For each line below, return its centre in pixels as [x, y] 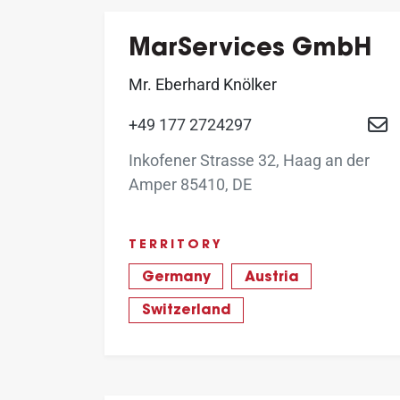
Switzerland [186, 311]
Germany [176, 277]
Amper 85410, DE [190, 185]
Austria [271, 277]
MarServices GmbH [250, 49]
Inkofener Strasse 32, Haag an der [249, 161]
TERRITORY [176, 246]
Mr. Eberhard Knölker [203, 84]
